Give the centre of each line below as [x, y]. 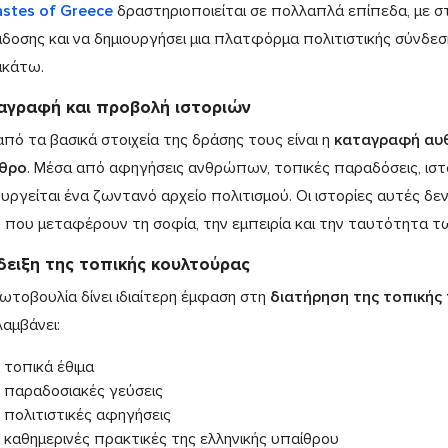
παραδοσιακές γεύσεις [83, 390]
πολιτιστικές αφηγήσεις [87, 414]
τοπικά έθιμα [48, 366]
